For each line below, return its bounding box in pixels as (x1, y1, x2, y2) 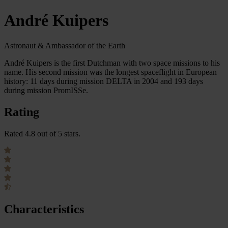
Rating (4, 105, 39, 119)
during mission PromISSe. (4, 85, 88, 95)
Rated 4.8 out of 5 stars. (4, 129, 80, 138)
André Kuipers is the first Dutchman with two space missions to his (4, 58, 220, 67)
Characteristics (4, 202, 84, 216)
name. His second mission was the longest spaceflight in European (4, 67, 217, 76)
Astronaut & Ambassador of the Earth (4, 41, 125, 50)
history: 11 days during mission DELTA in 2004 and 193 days (4, 76, 203, 85)
